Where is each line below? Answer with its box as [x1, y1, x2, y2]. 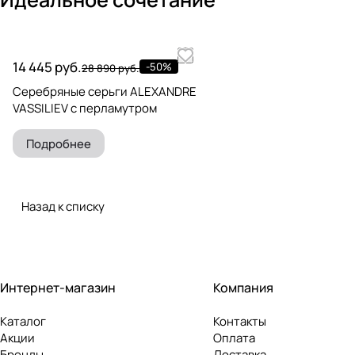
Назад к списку [21, 198, 105, 216]
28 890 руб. [82, 61, 139, 76]
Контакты [212, 313, 266, 330]
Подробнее [26, 136, 91, 152]
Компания [212, 279, 273, 297]
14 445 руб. [13, 58, 82, 77]
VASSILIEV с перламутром [13, 100, 157, 117]
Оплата [212, 330, 255, 347]
